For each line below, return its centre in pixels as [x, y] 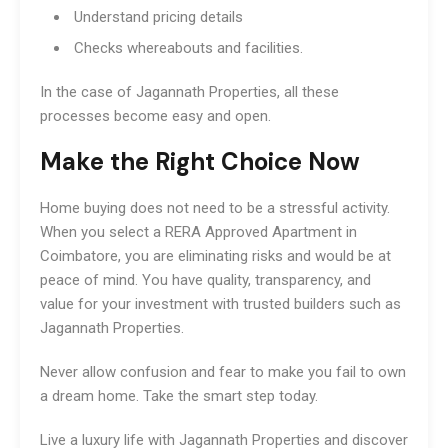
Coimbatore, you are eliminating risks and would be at [215, 255]
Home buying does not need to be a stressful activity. [215, 207]
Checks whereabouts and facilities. [186, 47]
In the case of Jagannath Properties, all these [189, 91]
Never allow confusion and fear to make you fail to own [223, 371]
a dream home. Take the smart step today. [179, 395]
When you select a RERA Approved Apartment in [198, 231]
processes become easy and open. [155, 115]
